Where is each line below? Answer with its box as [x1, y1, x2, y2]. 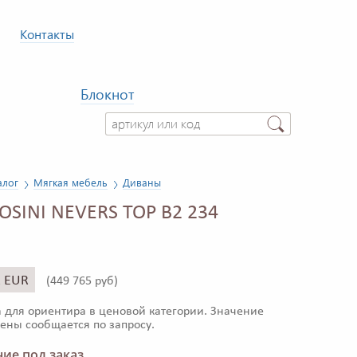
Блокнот [80, 84, 134, 104]
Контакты [20, 25, 74, 42]
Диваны [123, 175, 161, 190]
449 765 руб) [50, 275, 118, 288]
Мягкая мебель [33, 175, 108, 190]
